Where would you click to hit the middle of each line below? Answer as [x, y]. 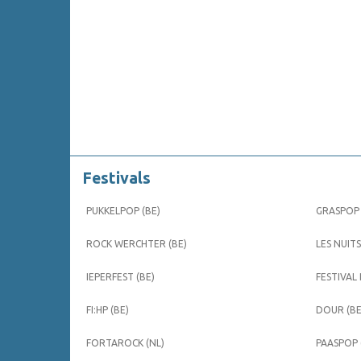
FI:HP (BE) [108, 310]
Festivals [116, 178]
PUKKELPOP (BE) [123, 211]
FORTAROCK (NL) [125, 343]
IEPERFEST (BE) [120, 277]
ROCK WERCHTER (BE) [137, 244]
